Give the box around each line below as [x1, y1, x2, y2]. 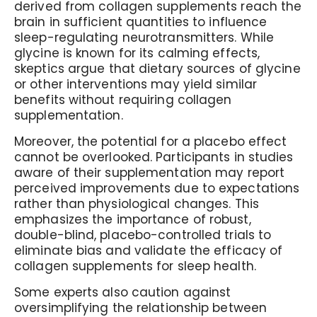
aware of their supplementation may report [14, 164, 285, 181]
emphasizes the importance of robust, [14, 211, 251, 228]
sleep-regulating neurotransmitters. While [14, 29, 275, 46]
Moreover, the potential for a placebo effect [14, 133, 287, 150]
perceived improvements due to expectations [14, 180, 300, 197]
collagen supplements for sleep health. [14, 258, 256, 275]
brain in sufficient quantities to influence [14, 13, 267, 30]
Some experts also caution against [14, 284, 231, 301]
